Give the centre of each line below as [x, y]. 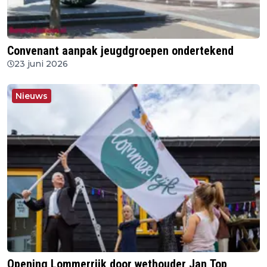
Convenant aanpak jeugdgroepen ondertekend [120, 51]
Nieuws [32, 96]
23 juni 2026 [41, 64]
